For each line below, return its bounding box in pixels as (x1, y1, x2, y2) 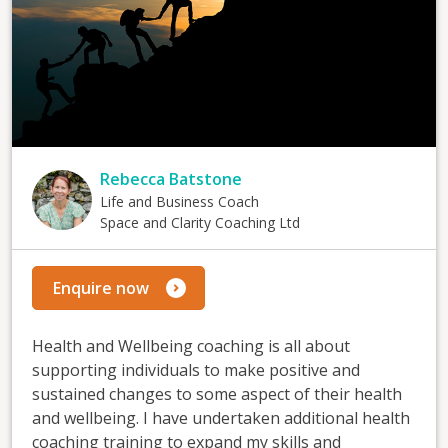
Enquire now (53, 276, 149, 299)
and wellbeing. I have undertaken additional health (32, 407, 410, 429)
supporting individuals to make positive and (32, 359, 360, 381)
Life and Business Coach (100, 192, 259, 211)
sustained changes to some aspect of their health (32, 383, 402, 405)
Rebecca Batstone (100, 168, 242, 190)
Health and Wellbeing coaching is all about (32, 335, 350, 357)
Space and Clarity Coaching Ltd (100, 213, 300, 232)
